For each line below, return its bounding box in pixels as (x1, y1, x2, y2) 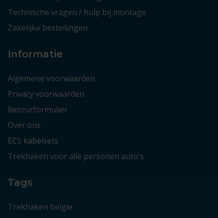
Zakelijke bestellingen (8, 22, 88, 33)
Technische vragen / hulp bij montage (8, 7, 146, 18)
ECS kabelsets (8, 135, 58, 146)
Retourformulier (8, 104, 68, 115)
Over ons (8, 120, 41, 130)
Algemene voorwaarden (8, 73, 95, 84)
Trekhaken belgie (8, 201, 73, 212)
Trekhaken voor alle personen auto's (8, 151, 144, 162)
